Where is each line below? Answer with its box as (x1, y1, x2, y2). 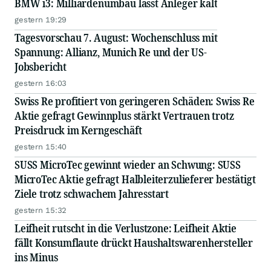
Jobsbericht (15, 59, 67, 74)
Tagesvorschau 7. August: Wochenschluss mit (15, 30, 218, 45)
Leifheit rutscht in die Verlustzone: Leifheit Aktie (15, 221, 237, 235)
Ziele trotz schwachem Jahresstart (15, 186, 169, 201)
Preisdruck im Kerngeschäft (15, 123, 142, 137)
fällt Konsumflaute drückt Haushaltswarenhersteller (15, 235, 253, 250)
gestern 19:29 (15, 15, 67, 24)
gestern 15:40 (15, 142, 67, 151)
